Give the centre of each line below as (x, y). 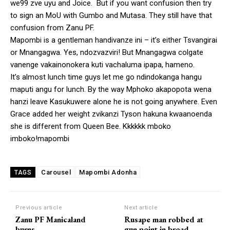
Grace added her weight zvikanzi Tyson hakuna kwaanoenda (111, 114)
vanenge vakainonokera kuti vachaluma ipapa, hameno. (102, 64)
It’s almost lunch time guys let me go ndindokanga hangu (106, 77)
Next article (141, 207)
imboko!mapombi (40, 138)
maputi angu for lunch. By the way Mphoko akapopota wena (111, 89)
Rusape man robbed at (164, 219)
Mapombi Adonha (108, 172)
